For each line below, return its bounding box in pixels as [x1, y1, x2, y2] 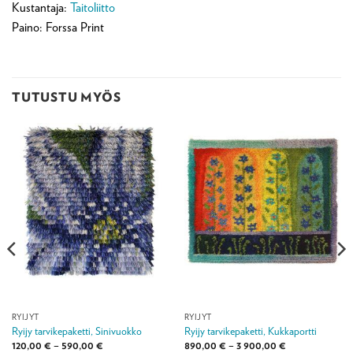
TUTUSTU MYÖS [12, 89, 121, 104]
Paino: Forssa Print [12, 20, 104, 35]
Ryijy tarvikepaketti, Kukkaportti [184, 324, 317, 337]
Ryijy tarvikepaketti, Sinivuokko [11, 324, 142, 337]
